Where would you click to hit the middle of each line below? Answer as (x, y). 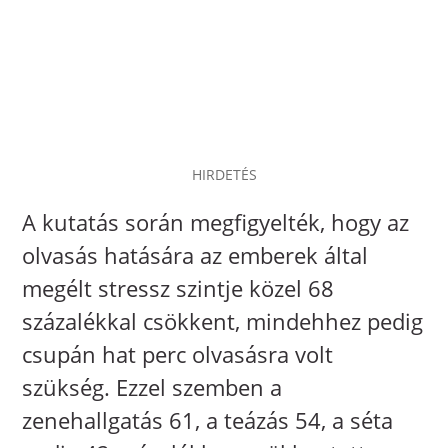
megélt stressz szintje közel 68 (178, 287)
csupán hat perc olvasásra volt (178, 353)
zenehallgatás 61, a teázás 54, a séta (208, 419)
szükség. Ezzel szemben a (152, 386)
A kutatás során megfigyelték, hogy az (216, 221)
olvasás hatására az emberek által (195, 254)
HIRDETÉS (224, 174)
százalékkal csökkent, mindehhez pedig (223, 320)
